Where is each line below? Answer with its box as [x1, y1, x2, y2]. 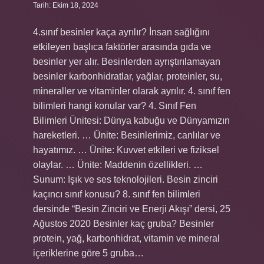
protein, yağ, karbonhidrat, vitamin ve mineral [33, 233, 220, 243]
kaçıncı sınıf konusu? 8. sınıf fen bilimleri [33, 189, 200, 199]
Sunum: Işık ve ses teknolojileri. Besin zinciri [33, 174, 218, 184]
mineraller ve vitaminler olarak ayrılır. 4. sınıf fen [33, 86, 230, 96]
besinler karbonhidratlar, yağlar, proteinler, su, [33, 71, 222, 81]
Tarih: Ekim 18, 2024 [33, 1, 98, 9]
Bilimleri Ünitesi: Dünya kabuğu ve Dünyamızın [33, 115, 230, 126]
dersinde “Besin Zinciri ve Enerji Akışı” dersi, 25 [33, 204, 230, 214]
